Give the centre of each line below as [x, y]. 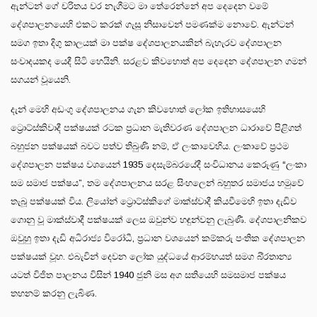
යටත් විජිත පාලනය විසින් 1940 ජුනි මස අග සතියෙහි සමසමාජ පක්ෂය [148, 275]
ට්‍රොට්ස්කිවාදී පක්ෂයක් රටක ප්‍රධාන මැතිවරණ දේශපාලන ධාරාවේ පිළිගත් [156, 127]
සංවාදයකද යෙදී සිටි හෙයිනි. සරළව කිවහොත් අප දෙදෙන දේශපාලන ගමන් [158, 61]
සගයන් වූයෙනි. [41, 79]
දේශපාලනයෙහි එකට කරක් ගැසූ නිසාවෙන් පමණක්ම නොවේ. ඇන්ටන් [152, 24]
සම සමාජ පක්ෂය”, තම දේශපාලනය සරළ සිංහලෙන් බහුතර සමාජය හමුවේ [157, 183]
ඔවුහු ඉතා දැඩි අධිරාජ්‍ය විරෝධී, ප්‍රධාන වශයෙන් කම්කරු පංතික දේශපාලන [158, 238]
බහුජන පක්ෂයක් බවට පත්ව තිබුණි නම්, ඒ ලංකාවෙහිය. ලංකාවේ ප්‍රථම [150, 146]
